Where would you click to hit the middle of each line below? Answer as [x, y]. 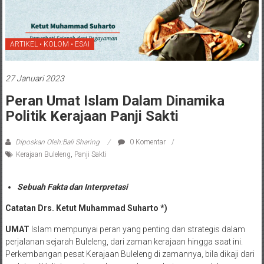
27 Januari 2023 [34, 78]
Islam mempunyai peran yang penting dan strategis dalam [137, 229]
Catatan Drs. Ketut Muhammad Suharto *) [86, 208]
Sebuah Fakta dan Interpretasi [72, 187]
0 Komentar [146, 142]
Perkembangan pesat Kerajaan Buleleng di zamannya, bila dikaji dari [130, 254]
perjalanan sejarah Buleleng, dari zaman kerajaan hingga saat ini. [124, 242]
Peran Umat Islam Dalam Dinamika [115, 101]
